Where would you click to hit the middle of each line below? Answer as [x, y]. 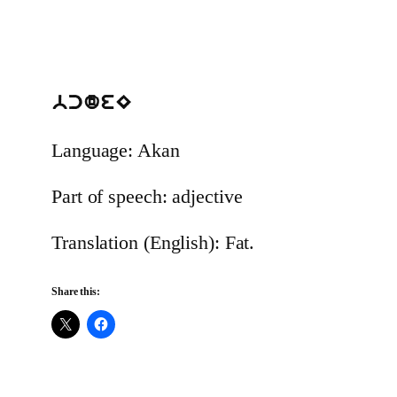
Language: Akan [116, 151]
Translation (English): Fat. [153, 243]
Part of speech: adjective [147, 197]
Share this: [76, 292]
